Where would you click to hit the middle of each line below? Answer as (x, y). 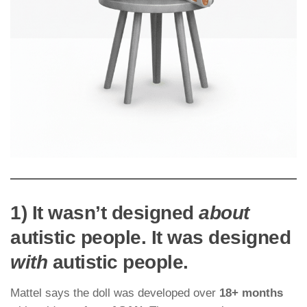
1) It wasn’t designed (105, 213)
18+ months (251, 293)
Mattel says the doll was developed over (115, 293)
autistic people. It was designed (150, 238)
